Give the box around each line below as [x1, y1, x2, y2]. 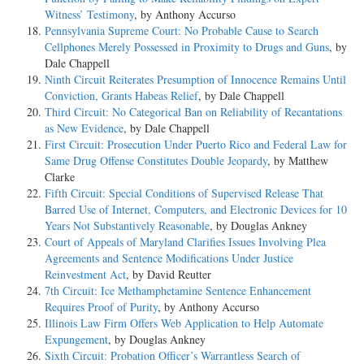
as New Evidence [45, 120, 123, 136]
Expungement [45, 331, 108, 348]
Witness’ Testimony [45, 6, 134, 23]
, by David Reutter [126, 266, 211, 283]
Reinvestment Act [45, 266, 126, 283]
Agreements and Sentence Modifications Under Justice [45, 250, 293, 266]
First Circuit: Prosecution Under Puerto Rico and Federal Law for [45, 136, 347, 153]
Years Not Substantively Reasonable [45, 218, 210, 234]
